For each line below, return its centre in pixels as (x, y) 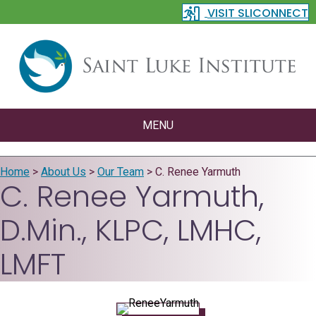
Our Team (121, 171)
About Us (63, 171)
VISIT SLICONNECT (258, 13)
